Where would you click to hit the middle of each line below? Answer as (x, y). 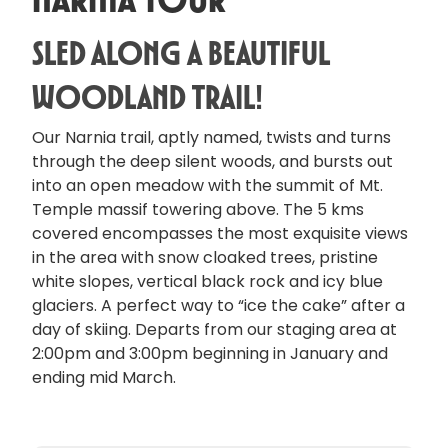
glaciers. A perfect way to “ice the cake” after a (218, 305)
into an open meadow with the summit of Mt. (207, 185)
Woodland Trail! (147, 96)
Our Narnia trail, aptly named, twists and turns (211, 137)
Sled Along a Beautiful (180, 52)
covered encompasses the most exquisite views (220, 233)
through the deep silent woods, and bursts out (212, 161)
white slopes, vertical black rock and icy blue (207, 281)
